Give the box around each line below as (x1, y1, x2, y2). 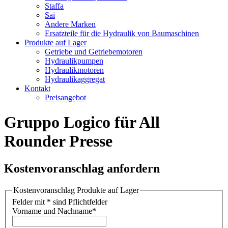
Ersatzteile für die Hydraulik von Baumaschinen (45, 29, 199, 38)
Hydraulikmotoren (45, 66, 104, 74)
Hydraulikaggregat (45, 75, 105, 83)
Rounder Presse (4, 132, 112, 151)
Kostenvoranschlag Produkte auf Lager (13, 185, 139, 194)
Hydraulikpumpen (45, 56, 103, 65)
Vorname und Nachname (12, 207, 92, 216)
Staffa (45, 2, 64, 10)
